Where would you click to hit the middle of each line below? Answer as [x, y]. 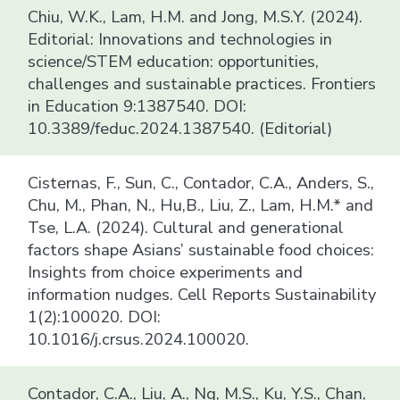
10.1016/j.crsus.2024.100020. [139, 338]
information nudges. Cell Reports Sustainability [202, 294]
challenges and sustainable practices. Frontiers [202, 83]
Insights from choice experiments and [166, 271]
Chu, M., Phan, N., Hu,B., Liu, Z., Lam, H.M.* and [201, 204]
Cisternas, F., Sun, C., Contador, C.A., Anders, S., [201, 182]
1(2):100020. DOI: [95, 316]
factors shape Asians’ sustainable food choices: [201, 249]
